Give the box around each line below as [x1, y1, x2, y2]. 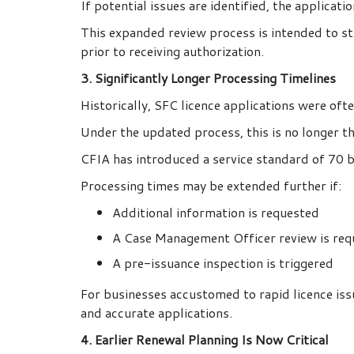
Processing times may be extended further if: [81, 176, 341, 195]
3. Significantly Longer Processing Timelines [81, 69, 336, 88]
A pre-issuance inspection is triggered [112, 254, 333, 273]
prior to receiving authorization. [81, 42, 264, 61]
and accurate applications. [81, 303, 232, 322]
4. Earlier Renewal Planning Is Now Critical [81, 330, 329, 349]
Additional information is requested [112, 203, 319, 222]
